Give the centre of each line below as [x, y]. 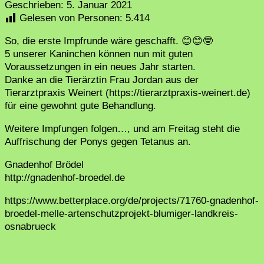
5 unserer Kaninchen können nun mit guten [99, 54]
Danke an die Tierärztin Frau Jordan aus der [102, 80]
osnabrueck [30, 226]
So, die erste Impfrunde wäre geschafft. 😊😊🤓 [109, 41]
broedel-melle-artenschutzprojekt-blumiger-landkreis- [121, 213]
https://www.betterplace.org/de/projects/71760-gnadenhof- [132, 200]
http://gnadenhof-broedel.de [65, 177]
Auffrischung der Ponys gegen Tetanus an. [98, 141]
